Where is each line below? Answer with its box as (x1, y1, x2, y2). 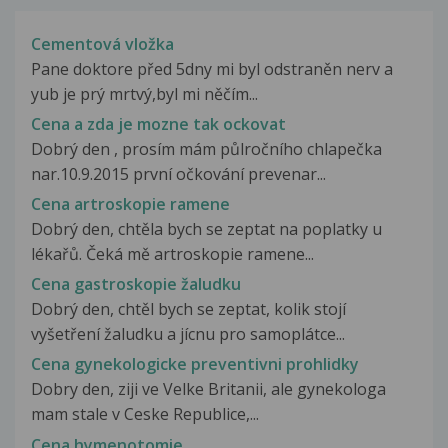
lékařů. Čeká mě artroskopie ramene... (31, 243, 314, 266)
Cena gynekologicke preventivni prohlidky (31, 353, 359, 376)
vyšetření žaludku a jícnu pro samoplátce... (31, 323, 345, 346)
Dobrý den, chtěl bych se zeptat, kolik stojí (31, 298, 346, 321)
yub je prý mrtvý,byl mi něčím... (31, 82, 258, 105)
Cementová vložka (31, 32, 174, 55)
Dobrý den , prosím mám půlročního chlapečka (31, 137, 382, 160)
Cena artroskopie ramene (31, 193, 230, 216)
